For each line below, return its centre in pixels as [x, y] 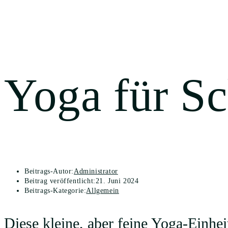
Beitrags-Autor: [49, 171]
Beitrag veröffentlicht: [60, 181]
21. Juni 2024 [117, 181]
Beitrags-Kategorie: [55, 190]
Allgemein [103, 190]
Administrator [96, 171]
